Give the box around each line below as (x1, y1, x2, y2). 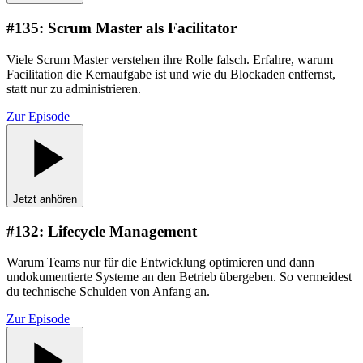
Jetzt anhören (13, 192, 77, 205)
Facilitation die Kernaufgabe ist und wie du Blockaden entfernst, (6, 66, 335, 81)
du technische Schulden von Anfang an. (6, 284, 210, 299)
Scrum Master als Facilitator (48, 19, 237, 37)
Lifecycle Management (48, 222, 197, 240)
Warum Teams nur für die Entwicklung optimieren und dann (6, 255, 314, 270)
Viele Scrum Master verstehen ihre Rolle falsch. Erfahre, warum (6, 52, 333, 66)
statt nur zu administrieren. (6, 81, 141, 96)
